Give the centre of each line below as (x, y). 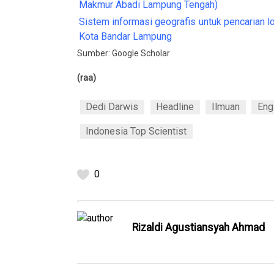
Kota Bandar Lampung (125, 36)
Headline (175, 106)
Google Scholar (141, 53)
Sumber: (94, 53)
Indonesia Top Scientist (136, 131)
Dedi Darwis (112, 106)
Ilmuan (225, 106)
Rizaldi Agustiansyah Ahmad (198, 228)
